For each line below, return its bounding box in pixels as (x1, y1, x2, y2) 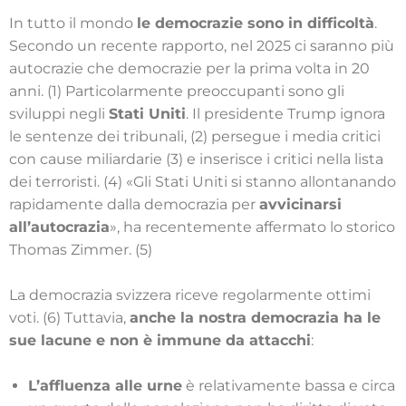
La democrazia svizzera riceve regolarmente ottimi (9, 286, 371, 304)
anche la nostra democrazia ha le (130, 309, 381, 327)
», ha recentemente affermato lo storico (110, 218, 395, 237)
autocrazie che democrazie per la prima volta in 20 (9, 60, 370, 78)
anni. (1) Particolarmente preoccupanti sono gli (9, 82, 344, 101)
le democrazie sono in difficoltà (137, 14, 374, 33)
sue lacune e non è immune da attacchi (9, 332, 311, 350)
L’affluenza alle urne (27, 377, 182, 395)
